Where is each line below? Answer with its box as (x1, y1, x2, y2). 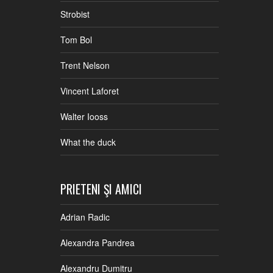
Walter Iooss (60, 110, 108, 122)
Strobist (60, 7, 90, 20)
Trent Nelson (60, 58, 110, 71)
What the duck (60, 135, 116, 148)
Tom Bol (60, 33, 92, 46)
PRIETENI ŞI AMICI (60, 179, 142, 198)
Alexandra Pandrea (60, 236, 135, 249)
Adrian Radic (60, 210, 110, 223)
